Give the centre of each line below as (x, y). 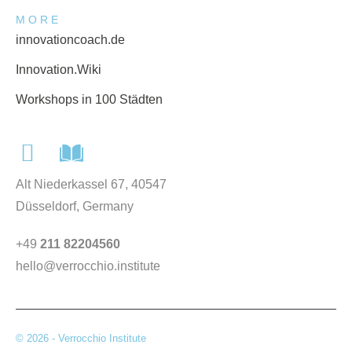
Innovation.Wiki (59, 69)
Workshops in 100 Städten (89, 99)
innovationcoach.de (70, 39)
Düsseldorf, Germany (75, 206)
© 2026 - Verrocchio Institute (81, 338)
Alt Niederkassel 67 (70, 184)
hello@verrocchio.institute (88, 266)
